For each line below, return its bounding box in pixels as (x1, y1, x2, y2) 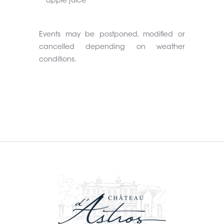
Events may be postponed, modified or (39, 31, 185, 38)
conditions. (39, 56, 77, 63)
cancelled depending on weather (39, 44, 185, 51)
